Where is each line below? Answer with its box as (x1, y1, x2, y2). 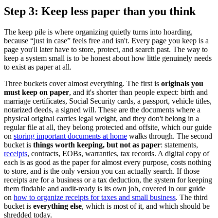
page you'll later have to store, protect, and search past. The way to (4, 45, 208, 54)
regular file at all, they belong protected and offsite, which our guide (4, 123, 212, 131)
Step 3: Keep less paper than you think (4, 4, 196, 18)
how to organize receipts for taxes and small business (14, 193, 176, 201)
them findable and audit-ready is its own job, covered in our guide (4, 184, 205, 193)
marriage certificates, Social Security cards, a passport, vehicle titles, (4, 96, 212, 105)
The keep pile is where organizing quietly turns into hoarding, (4, 27, 193, 36)
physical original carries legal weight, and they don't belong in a (4, 114, 199, 123)
